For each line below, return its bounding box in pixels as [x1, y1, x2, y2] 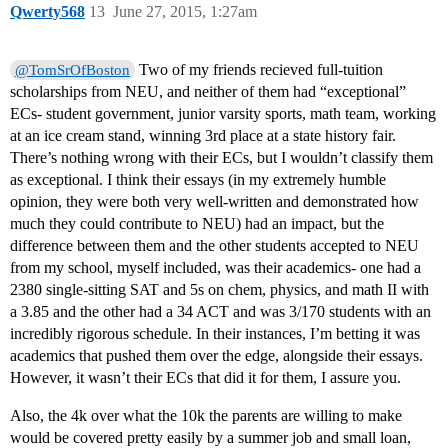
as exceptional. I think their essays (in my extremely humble [10, 171, 386, 189]
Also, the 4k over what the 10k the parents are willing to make [10, 407, 402, 425]
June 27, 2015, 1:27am [113, 3, 257, 21]
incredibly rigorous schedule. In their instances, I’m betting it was [10, 325, 420, 343]
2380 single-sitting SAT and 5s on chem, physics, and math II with [10, 281, 429, 299]
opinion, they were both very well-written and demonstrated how [10, 193, 419, 211]
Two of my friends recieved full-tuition [135, 61, 384, 79]
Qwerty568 [10, 3, 85, 21]
